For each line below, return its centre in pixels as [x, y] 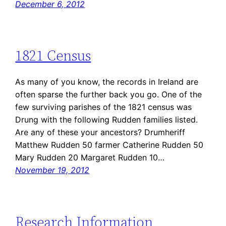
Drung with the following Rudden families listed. [107, 120]
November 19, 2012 [52, 170]
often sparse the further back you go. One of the [109, 95]
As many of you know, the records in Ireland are [107, 82]
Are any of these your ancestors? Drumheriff [100, 132]
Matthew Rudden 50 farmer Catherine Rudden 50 [109, 145]
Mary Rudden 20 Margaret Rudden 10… [90, 158]
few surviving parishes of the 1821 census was [104, 107]
